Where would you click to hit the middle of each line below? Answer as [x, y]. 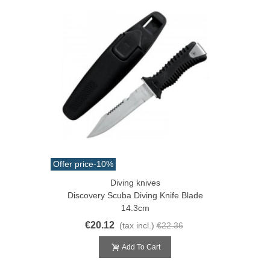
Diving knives [135, 182]
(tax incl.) [137, 225]
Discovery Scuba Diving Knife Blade [135, 195]
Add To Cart [141, 247]
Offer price [73, 164]
